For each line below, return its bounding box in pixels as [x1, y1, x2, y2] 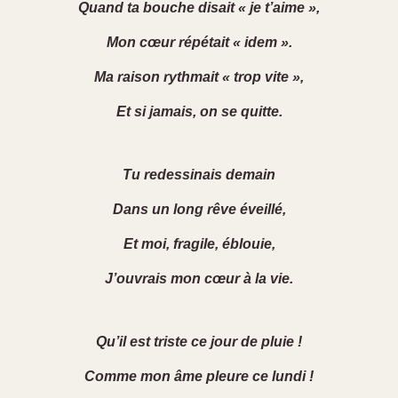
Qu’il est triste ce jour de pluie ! [96, 334, 302, 350]
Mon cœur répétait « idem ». [106, 35, 292, 51]
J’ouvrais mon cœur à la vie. [105, 271, 293, 287]
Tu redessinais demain [123, 167, 275, 183]
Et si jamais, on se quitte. [115, 104, 283, 120]
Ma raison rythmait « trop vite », [94, 69, 304, 85]
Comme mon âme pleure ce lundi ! [84, 369, 314, 385]
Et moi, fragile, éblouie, [123, 236, 275, 252]
